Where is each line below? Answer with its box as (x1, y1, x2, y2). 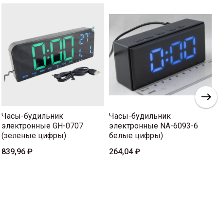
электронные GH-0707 (1, 121, 83, 130)
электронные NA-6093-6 (109, 121, 198, 130)
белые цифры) (109, 130, 163, 140)
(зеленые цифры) (1, 130, 66, 140)
